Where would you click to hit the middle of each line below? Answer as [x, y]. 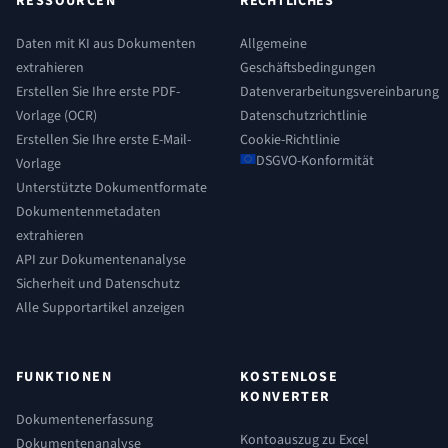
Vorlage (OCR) [56, 116]
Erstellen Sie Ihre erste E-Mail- [103, 140]
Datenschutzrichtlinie [303, 116]
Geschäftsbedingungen [308, 68]
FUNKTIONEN [64, 377]
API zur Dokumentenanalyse [101, 260]
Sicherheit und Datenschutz [98, 284]
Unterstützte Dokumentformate [111, 188]
